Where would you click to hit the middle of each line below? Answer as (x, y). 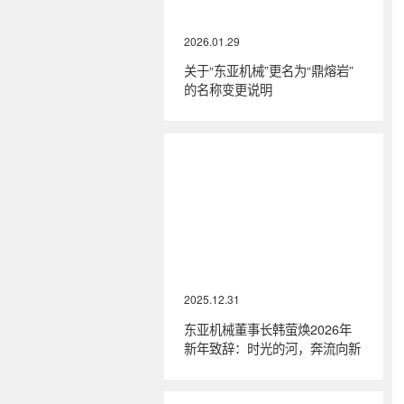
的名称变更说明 (229, 89)
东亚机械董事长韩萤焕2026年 (268, 328)
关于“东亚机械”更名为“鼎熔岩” (269, 70)
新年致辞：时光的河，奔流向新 (273, 347)
